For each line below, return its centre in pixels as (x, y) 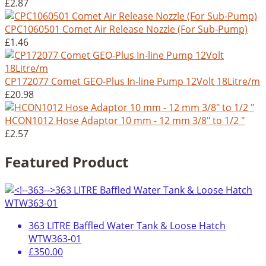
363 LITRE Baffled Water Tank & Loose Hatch (127, 225)
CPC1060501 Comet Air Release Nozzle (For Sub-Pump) (126, 29)
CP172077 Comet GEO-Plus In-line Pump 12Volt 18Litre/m (132, 81)
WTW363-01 (55, 238)
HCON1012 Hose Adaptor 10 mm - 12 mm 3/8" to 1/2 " (125, 121)
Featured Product (66, 161)
